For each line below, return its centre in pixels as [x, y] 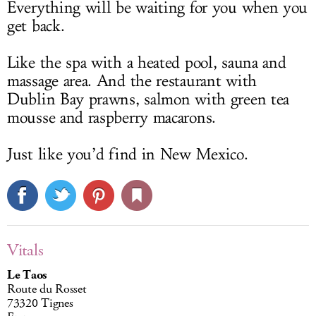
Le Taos [27, 275]
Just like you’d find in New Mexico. [128, 154]
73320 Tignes [40, 303]
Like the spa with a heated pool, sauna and [147, 62]
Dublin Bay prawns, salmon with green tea [148, 99]
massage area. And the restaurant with [132, 81]
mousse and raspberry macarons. [111, 117]
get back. [36, 26]
